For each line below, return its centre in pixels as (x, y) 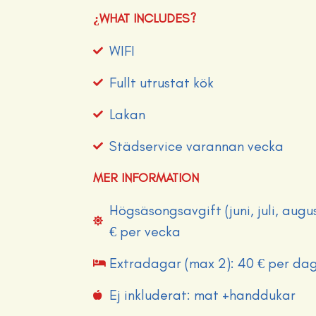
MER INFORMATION (146, 178)
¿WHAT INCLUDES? (145, 18)
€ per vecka (145, 231)
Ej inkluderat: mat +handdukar (202, 295)
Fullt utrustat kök (161, 83)
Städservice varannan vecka (196, 146)
